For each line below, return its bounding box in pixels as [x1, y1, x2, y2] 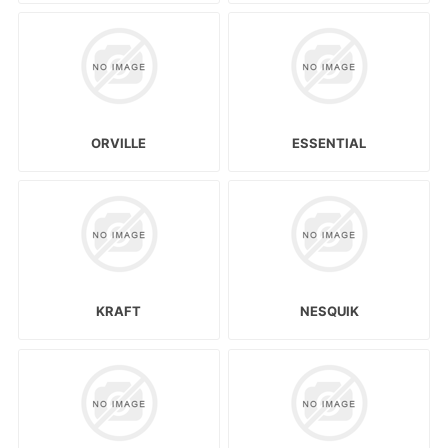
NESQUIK [299, 303, 359, 320]
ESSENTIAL [292, 135, 367, 152]
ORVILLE [91, 135, 147, 152]
